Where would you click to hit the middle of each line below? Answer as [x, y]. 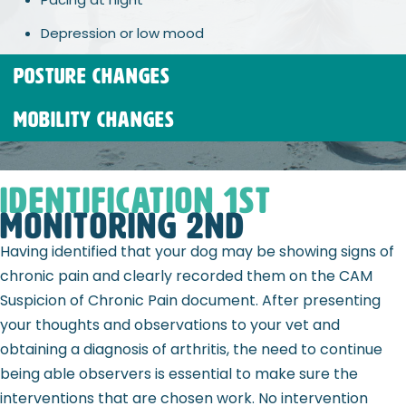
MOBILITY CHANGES [94, 119]
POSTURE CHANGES [92, 76]
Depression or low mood [122, 33]
